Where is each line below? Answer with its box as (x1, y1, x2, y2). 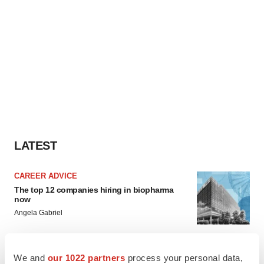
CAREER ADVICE (14, 171, 77, 180)
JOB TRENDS (14, 249, 63, 258)
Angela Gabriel (14, 209, 62, 217)
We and (14, 252, 48, 263)
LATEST (14, 139, 57, 152)
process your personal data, (125, 252, 243, 263)
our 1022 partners (47, 252, 125, 263)
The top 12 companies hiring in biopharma (14, 185, 173, 194)
